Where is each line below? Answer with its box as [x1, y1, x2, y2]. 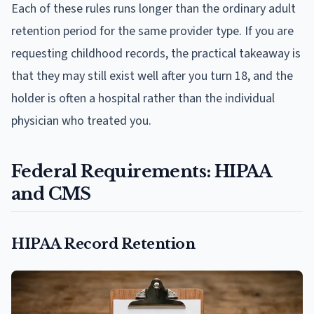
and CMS [11, 183, 91, 204]
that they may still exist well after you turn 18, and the [11, 67, 293, 85]
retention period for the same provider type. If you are [11, 22, 294, 40]
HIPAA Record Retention [11, 235, 195, 252]
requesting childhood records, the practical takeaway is [11, 44, 301, 62]
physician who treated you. [11, 111, 151, 130]
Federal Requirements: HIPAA [11, 161, 272, 182]
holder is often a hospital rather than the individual [11, 89, 275, 107]
